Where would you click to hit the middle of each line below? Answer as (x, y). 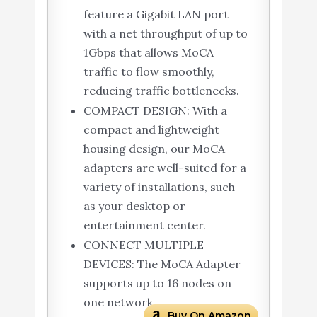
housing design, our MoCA (154, 149)
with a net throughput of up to (165, 34)
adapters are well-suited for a (165, 168)
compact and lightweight (151, 130)
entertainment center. (144, 225)
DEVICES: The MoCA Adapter (162, 264)
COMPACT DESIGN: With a (155, 111)
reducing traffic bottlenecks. (161, 91)
